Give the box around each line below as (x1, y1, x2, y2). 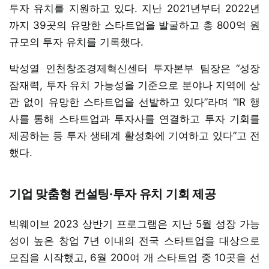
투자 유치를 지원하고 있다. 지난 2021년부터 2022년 (9, 2, 260, 14)
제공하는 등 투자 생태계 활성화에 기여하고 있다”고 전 (9, 129, 260, 142)
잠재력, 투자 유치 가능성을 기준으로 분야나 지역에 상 (9, 79, 260, 91)
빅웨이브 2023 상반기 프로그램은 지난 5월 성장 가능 (9, 217, 260, 230)
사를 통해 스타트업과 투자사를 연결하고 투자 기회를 (9, 112, 260, 125)
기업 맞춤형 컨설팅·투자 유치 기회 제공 (9, 186, 216, 201)
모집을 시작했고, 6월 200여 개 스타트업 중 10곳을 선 (9, 251, 260, 264)
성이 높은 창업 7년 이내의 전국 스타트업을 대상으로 (9, 234, 260, 247)
